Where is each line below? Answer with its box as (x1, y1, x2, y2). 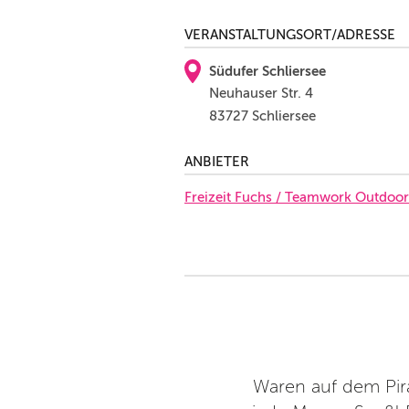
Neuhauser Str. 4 (209, 86, 313, 100)
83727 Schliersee (209, 109, 316, 123)
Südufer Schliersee (209, 63, 326, 79)
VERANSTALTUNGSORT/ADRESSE (184, 27, 395, 42)
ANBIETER (184, 154, 249, 169)
